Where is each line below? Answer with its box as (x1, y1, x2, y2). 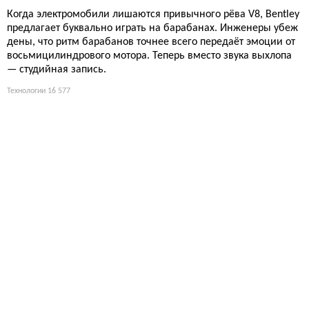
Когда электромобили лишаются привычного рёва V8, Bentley (7, 9, 299, 21)
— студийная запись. (7, 64, 106, 76)
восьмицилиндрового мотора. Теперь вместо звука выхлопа (7, 50, 292, 62)
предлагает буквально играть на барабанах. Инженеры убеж (7, 23, 298, 34)
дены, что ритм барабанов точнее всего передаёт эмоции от (7, 37, 295, 48)
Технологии (7, 87, 46, 96)
